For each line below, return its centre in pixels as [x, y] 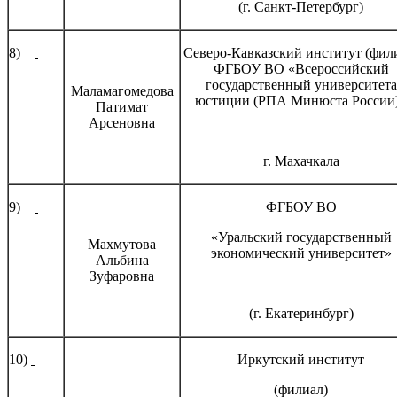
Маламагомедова [122, 90]
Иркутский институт [301, 359]
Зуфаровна [122, 276]
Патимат [122, 106]
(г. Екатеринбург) [301, 313]
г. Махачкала [301, 160]
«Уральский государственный [301, 237]
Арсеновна [122, 122]
